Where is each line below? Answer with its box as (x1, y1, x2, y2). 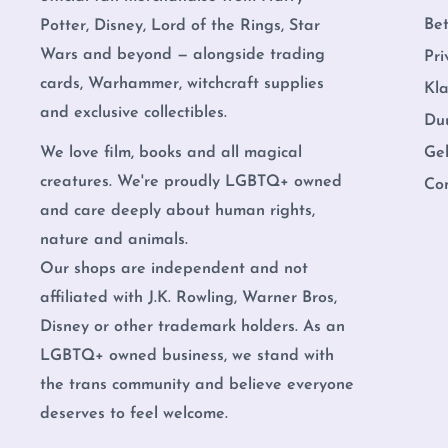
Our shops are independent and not (40, 261, 308, 278)
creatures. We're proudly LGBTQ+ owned (40, 174, 342, 191)
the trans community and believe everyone (40, 377, 354, 394)
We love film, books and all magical (40, 145, 302, 162)
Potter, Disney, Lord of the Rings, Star (40, 17, 320, 34)
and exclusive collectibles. (40, 104, 227, 121)
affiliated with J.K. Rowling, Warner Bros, (40, 290, 337, 307)
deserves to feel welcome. (40, 406, 228, 423)
